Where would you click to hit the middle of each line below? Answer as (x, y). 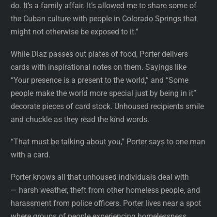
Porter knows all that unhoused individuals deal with (100, 177)
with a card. (31, 155)
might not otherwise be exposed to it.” (75, 31)
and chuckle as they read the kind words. (80, 119)
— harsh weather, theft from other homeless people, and (106, 190)
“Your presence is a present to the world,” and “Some (100, 80)
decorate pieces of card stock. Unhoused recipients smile (108, 106)
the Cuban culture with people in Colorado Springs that (104, 18)
